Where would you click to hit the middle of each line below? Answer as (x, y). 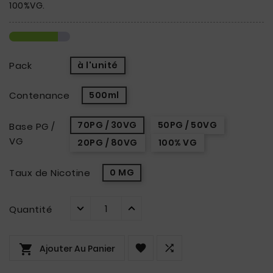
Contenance (39, 95)
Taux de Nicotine (50, 172)
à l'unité (98, 65)
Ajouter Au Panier (77, 249)
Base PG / (32, 126)
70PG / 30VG (107, 125)
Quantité (30, 209)
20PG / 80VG (108, 143)
